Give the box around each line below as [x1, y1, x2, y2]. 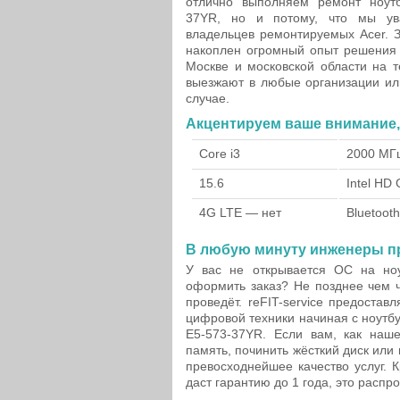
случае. [186, 91, 229, 105]
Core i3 [199, 146, 240, 161]
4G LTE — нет [199, 205, 281, 220]
